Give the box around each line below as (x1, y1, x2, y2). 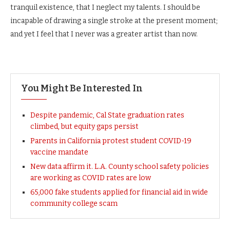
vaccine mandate (30, 148, 88, 157)
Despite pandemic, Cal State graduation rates (30, 111, 184, 120)
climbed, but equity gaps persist (30, 122, 139, 131)
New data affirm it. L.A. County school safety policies (30, 162, 209, 171)
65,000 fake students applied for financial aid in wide (30, 188, 208, 197)
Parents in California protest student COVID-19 (30, 137, 191, 145)
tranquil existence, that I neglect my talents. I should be (10, 3, 200, 12)
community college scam (30, 199, 118, 208)
